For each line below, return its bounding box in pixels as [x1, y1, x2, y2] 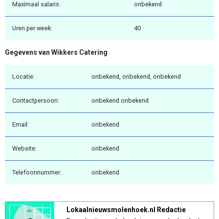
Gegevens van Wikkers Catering [5, 48, 108, 57]
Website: [12, 144, 37, 152]
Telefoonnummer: [12, 168, 62, 176]
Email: [12, 120, 29, 128]
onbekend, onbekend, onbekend [91, 72, 181, 80]
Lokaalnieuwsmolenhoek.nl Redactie [66, 205, 186, 214]
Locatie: [12, 72, 35, 80]
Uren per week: [12, 24, 52, 32]
